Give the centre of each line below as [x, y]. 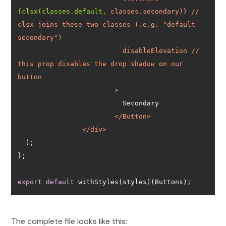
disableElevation [155, 50]
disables [74, 64]
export [30, 182]
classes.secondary [145, 11]
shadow [143, 64]
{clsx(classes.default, [62, 11]
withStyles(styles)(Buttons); [133, 182]
